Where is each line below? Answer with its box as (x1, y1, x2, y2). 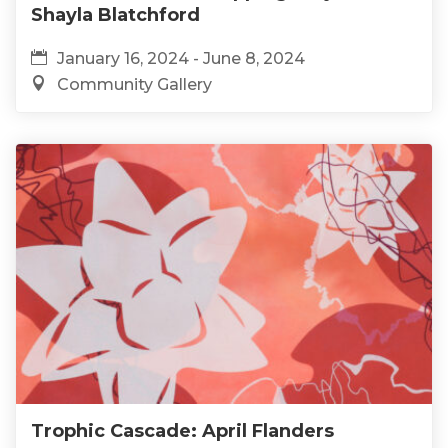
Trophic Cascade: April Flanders (31, 419, 334, 442)
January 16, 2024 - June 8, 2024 (57, 48, 305, 68)
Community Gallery (57, 74, 212, 94)
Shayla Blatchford (31, 3, 200, 26)
